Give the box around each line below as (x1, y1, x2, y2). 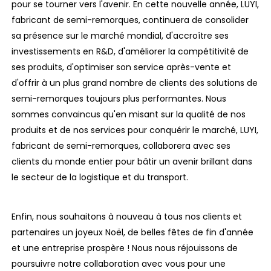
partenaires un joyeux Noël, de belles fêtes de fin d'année (11, 226, 254, 239)
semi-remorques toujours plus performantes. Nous (11, 92, 227, 105)
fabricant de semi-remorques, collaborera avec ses (11, 139, 231, 152)
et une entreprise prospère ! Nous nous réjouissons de (11, 242, 238, 255)
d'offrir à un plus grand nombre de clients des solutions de (11, 76, 258, 89)
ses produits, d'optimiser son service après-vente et (11, 60, 232, 73)
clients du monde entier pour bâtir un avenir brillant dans (11, 155, 253, 168)
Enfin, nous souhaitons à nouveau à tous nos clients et (11, 211, 243, 223)
